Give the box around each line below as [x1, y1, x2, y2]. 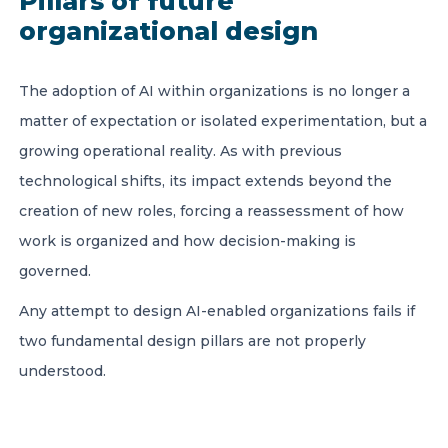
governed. [19, 262, 95, 280]
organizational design [19, 16, 325, 46]
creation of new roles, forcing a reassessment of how [19, 202, 404, 220]
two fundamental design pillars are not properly [19, 332, 366, 350]
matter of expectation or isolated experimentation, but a [19, 112, 427, 130]
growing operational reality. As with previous [19, 142, 342, 160]
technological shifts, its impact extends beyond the [19, 172, 392, 190]
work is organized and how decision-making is [19, 232, 356, 250]
